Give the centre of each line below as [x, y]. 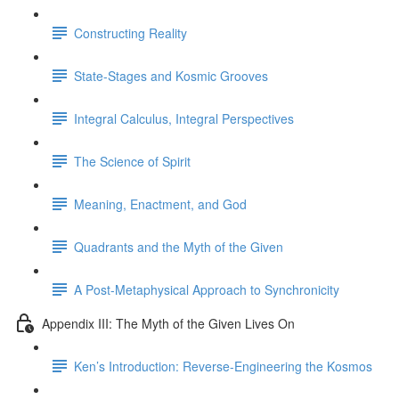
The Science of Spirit [132, 161]
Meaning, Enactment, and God [160, 204]
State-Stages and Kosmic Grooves [171, 75]
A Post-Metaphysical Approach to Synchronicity [207, 289]
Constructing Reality [130, 33]
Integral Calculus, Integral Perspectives [184, 118]
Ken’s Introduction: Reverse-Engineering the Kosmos [223, 366]
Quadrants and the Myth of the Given [179, 246]
